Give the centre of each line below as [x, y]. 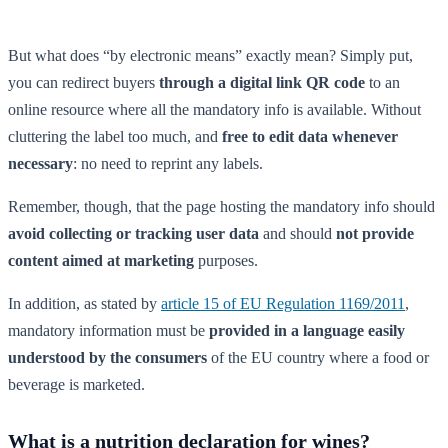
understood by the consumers [107, 357]
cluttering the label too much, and [115, 136]
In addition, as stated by [84, 303]
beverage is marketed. [76, 384]
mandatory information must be [108, 330]
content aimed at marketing [101, 260]
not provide [375, 233]
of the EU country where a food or [318, 357]
